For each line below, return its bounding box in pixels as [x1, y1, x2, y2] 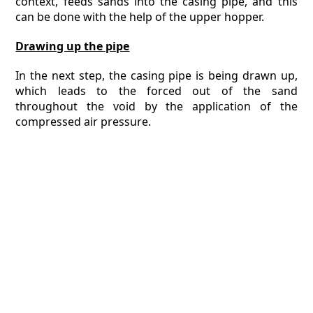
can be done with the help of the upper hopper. [15, 9, 265, 24]
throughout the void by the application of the [15, 99, 298, 114]
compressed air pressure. [15, 114, 152, 129]
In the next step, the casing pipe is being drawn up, [15, 68, 298, 83]
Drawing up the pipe [15, 38, 130, 54]
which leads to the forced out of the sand [15, 83, 298, 99]
